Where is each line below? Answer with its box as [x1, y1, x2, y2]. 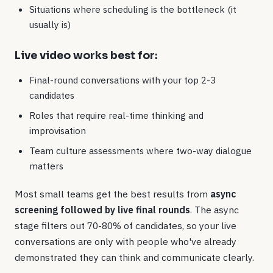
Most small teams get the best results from [15, 187, 210, 200]
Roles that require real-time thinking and [29, 109, 204, 122]
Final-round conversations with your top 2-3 [29, 74, 216, 87]
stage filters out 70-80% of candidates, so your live [15, 219, 236, 232]
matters [29, 160, 63, 172]
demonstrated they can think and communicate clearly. [15, 250, 254, 263]
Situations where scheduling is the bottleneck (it [29, 2, 236, 15]
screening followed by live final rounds [15, 203, 190, 216]
